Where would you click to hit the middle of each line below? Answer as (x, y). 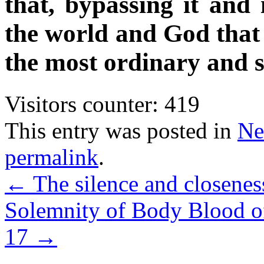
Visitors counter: (82, 104)
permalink (52, 157)
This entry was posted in (121, 130)
